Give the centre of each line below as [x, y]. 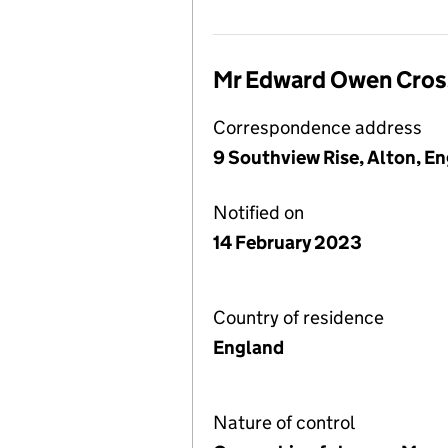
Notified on [258, 212]
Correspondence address [317, 127]
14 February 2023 [287, 242]
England [248, 347]
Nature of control [284, 422]
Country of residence [298, 317]
